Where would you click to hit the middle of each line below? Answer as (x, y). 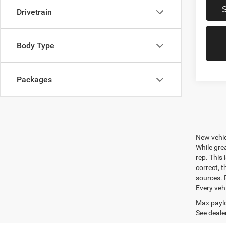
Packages (34, 79)
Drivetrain (34, 12)
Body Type (36, 46)
